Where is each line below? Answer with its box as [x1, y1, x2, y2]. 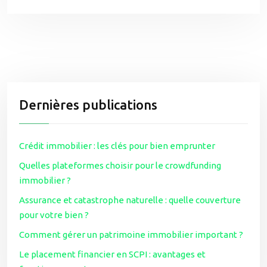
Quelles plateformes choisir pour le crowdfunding [19, 160, 221, 170]
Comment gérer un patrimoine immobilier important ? [19, 229, 243, 240]
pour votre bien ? [19, 210, 89, 220]
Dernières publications [19, 97, 157, 112]
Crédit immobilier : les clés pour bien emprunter [19, 141, 215, 151]
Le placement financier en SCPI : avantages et [19, 249, 206, 259]
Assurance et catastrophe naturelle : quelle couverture [19, 195, 241, 205]
